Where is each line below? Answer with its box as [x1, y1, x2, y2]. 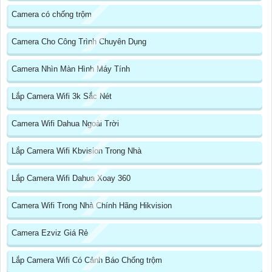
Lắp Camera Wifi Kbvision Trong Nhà [12, 146, 141, 156]
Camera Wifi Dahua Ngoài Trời [12, 119, 119, 129]
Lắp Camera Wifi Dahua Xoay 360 [12, 174, 131, 183]
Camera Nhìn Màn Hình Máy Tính [12, 64, 130, 74]
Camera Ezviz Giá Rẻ [12, 228, 88, 238]
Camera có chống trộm [12, 10, 92, 19]
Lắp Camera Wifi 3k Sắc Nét [12, 92, 112, 101]
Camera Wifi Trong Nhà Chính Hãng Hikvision [12, 201, 172, 211]
